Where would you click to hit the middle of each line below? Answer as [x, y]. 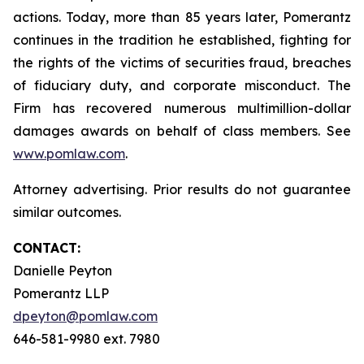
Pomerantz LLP [61, 293]
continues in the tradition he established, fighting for [182, 40]
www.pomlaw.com [69, 154]
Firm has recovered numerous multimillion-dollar [182, 108]
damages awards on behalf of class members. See [182, 131]
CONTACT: [47, 248]
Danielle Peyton [63, 271]
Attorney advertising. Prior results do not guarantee [182, 189]
